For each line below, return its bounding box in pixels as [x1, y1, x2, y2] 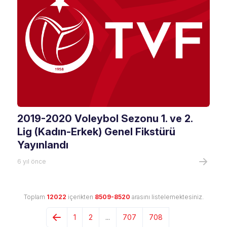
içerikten [66, 193, 95, 201]
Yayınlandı [17, 139, 69, 151]
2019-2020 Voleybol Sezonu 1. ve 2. [17, 112, 193, 125]
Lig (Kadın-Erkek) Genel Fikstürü [17, 126, 176, 138]
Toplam [23, 193, 47, 201]
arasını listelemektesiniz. [130, 193, 204, 201]
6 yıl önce [17, 158, 47, 165]
